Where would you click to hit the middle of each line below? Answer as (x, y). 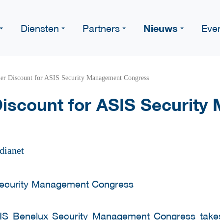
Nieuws (161, 28)
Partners (101, 28)
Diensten (40, 28)
